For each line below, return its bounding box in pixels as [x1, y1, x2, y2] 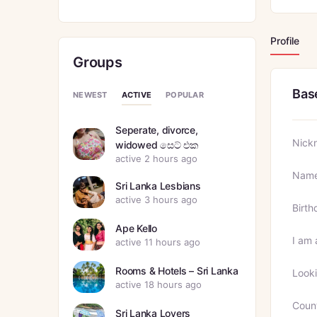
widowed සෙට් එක [115, 139, 199, 151]
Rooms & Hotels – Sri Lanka [115, 264, 238, 277]
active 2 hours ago [115, 153, 197, 165]
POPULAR [166, 90, 204, 100]
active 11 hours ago [115, 236, 200, 248]
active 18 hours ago [115, 278, 202, 290]
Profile [270, 35, 299, 47]
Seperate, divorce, [115, 124, 198, 137]
